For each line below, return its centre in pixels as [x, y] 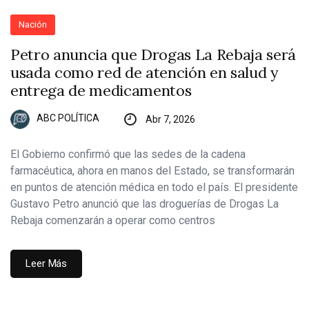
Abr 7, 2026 [170, 119]
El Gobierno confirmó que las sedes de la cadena [128, 154]
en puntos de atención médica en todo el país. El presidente [154, 187]
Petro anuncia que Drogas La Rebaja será [153, 54]
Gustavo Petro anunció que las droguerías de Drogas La [144, 203]
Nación [33, 24]
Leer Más [47, 263]
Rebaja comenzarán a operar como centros [113, 220]
